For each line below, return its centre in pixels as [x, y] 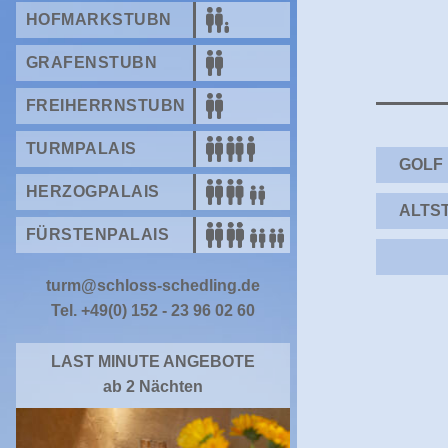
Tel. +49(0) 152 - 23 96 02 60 [153, 311]
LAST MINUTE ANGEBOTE [153, 362]
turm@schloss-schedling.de [153, 286]
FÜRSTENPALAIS [98, 235]
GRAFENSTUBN [92, 63]
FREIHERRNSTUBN [106, 106]
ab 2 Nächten [153, 387]
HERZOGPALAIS [93, 192]
